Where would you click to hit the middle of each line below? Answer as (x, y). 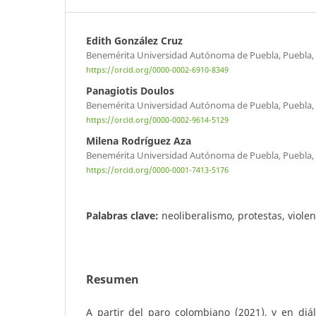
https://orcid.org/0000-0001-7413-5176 (157, 170)
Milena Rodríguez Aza (139, 141)
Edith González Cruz (134, 40)
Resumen (113, 280)
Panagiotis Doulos (130, 91)
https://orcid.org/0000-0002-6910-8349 (157, 70)
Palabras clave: (124, 216)
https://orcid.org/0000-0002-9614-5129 (157, 120)
